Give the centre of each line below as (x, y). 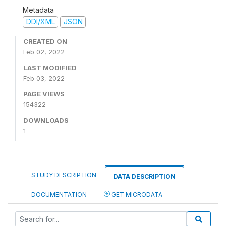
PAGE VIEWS (44, 94)
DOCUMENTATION (59, 194)
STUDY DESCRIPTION (64, 175)
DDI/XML (40, 21)
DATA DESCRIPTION (145, 176)
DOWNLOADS (46, 120)
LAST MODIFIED (50, 67)
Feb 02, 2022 (44, 52)
